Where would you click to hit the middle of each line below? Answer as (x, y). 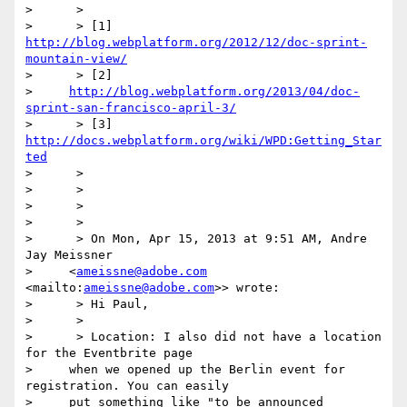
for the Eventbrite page (109, 353)
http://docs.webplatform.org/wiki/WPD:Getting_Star (203, 141)
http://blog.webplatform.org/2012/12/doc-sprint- (196, 43)
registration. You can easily (127, 386)
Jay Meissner (69, 255)
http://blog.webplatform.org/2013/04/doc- (214, 92)
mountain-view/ (76, 59)
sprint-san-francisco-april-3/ (131, 108)
